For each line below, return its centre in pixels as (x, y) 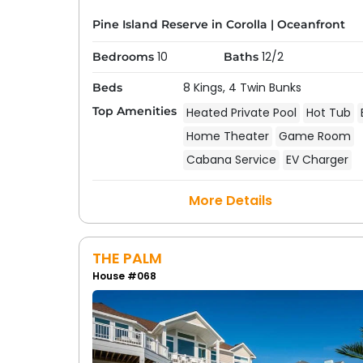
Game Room (314, 136)
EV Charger (317, 160)
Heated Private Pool (241, 113)
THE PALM (127, 258)
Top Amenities (134, 111)
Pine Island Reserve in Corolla (179, 25)
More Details (231, 201)
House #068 (124, 276)
